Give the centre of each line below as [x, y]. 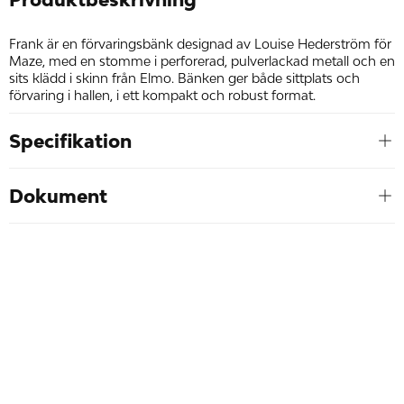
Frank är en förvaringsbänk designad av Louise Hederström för [200, 44]
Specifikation [70, 141]
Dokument [58, 196]
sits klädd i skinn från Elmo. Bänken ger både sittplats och [184, 78]
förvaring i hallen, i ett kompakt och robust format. [162, 96]
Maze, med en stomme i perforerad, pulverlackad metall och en [202, 61]
